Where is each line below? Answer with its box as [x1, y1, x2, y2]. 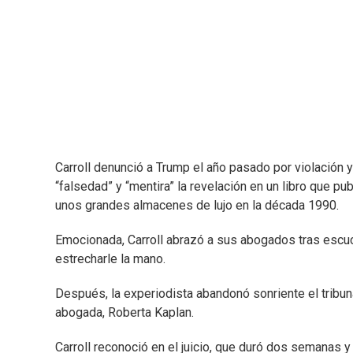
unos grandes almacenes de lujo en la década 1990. [55, 198, 339, 214]
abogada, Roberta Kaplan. [55, 305, 194, 321]
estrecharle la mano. [55, 251, 165, 267]
